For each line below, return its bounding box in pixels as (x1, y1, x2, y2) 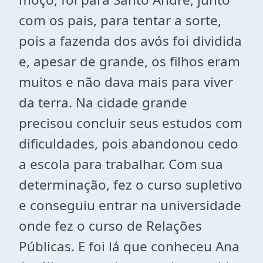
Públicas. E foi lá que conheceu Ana (19, 237, 240, 255)
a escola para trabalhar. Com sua (19, 155, 223, 173)
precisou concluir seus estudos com (19, 114, 242, 132)
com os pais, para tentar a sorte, (19, 11, 221, 29)
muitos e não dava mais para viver (19, 73, 233, 91)
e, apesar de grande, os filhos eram (19, 52, 240, 70)
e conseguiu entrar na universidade (19, 196, 241, 214)
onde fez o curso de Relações (19, 217, 202, 235)
